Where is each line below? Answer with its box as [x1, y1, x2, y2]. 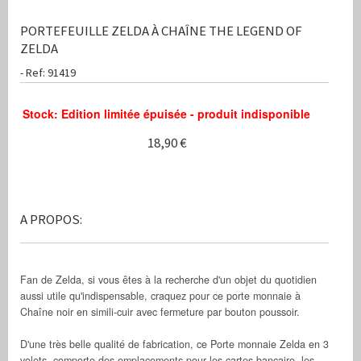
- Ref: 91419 [20, 65, 76, 81]
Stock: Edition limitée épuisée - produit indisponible [23, 106, 310, 122]
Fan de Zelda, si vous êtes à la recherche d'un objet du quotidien [20, 272, 317, 287]
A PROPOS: [20, 210, 82, 228]
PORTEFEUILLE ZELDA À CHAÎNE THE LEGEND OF [20, 22, 302, 39]
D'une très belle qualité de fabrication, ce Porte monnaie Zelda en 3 [20, 336, 329, 351]
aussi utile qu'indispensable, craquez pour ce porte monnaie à [20, 288, 301, 303]
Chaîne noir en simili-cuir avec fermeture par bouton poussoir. [20, 304, 300, 319]
